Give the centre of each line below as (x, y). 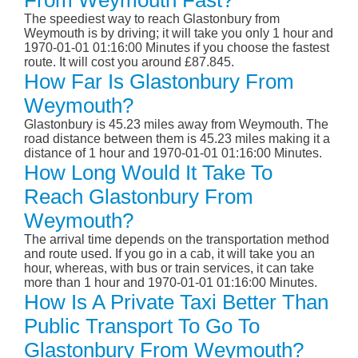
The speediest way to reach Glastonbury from (152, 19)
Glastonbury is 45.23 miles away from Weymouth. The (176, 125)
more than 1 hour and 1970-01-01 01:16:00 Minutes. (171, 283)
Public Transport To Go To (142, 326)
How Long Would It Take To (148, 173)
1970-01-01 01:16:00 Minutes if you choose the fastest (177, 48)
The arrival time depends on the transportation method (177, 240)
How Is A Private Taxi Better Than (176, 302)
